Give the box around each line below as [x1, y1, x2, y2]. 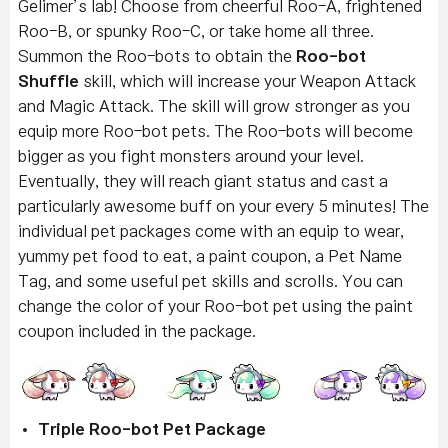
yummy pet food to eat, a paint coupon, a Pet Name [18, 247, 402, 264]
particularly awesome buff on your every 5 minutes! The [18, 197, 429, 214]
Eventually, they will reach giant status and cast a [18, 172, 388, 189]
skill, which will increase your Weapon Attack [79, 72, 416, 89]
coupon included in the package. [18, 322, 256, 339]
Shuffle [18, 72, 79, 89]
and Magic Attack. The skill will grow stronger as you [18, 97, 410, 114]
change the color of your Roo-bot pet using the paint [18, 297, 413, 314]
